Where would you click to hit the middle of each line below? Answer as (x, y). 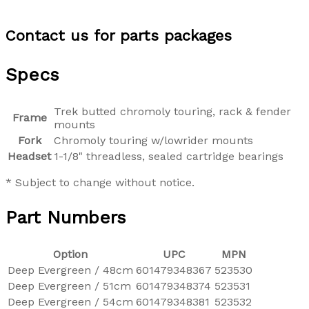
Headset (29, 156)
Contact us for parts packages (119, 35)
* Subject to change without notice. (100, 182)
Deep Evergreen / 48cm (70, 270)
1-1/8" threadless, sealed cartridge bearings (169, 156)
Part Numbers (66, 217)
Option (70, 254)
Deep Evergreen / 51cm (69, 286)
